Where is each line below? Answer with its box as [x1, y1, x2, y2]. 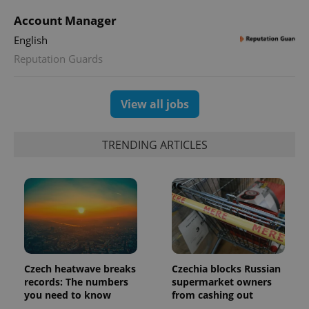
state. [231, 6, 251, 17]
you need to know [24, 288, 111, 301]
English [14, 33, 48, 48]
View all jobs [120, 97, 189, 112]
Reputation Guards [14, 52, 103, 66]
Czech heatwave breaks [24, 261, 136, 275]
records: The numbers [24, 275, 128, 288]
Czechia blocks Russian [172, 261, 281, 275]
